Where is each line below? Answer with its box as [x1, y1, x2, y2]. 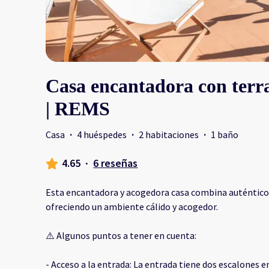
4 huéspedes [77, 128, 127, 141]
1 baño [211, 128, 238, 141]
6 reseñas [93, 156, 138, 171]
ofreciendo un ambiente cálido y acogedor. [46, 201, 218, 213]
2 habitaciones [139, 128, 199, 141]
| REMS [46, 98, 110, 120]
